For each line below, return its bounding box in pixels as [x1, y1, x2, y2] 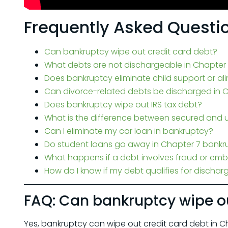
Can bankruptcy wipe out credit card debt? [44, 45, 217, 58]
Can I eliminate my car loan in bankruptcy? [44, 125, 213, 137]
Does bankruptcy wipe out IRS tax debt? [44, 98, 202, 110]
